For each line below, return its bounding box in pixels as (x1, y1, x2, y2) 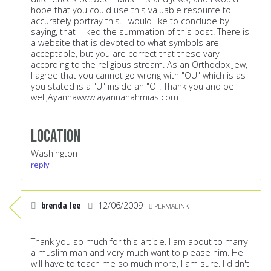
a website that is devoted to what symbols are (31, 37, 219, 49)
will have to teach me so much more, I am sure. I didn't (31, 258, 249, 270)
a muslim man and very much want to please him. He (31, 247, 243, 259)
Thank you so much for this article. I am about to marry (31, 236, 248, 248)
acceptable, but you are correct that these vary (31, 48, 220, 60)
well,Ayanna (31, 91, 77, 103)
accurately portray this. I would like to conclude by (31, 15, 229, 27)
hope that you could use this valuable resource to (31, 4, 231, 16)
